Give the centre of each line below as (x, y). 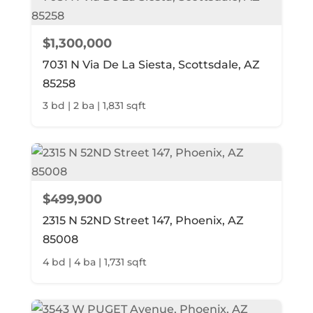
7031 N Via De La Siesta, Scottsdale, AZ (151, 64)
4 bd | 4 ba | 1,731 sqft (94, 262)
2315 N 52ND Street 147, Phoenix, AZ (143, 221)
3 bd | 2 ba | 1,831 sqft (94, 106)
